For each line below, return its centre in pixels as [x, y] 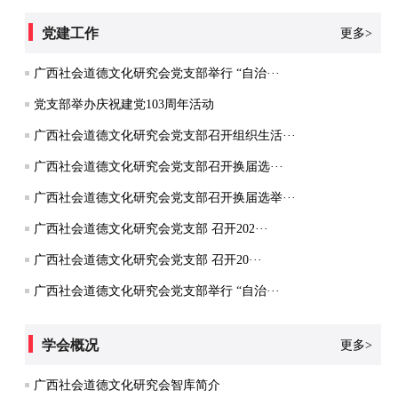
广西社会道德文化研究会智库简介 [127, 385]
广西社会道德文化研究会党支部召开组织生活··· [164, 135]
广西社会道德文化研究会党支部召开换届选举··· [164, 197]
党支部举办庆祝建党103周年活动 [123, 104]
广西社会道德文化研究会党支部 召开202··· [151, 228]
